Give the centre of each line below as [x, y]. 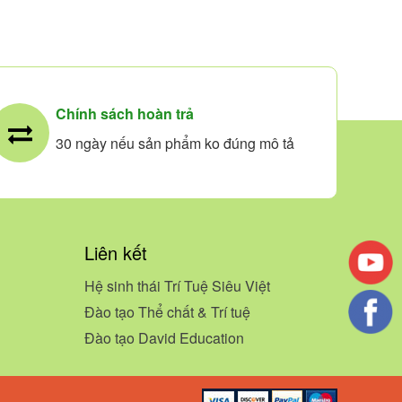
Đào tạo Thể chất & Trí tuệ [167, 312]
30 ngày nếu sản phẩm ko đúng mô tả [175, 143]
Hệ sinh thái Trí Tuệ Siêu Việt [177, 286]
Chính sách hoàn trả [125, 114]
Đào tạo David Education [164, 338]
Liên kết [116, 253]
